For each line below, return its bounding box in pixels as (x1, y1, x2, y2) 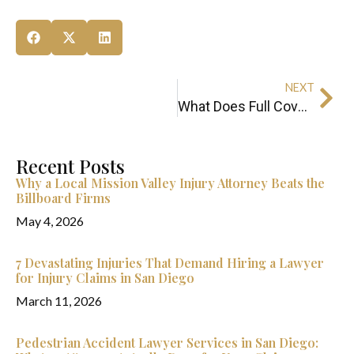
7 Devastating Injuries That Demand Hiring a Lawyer (16, 254, 324, 271)
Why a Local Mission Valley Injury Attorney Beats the (16, 174, 325, 191)
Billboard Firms (16, 189, 111, 206)
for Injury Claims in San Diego (16, 269, 194, 286)
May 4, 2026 (16, 213, 84, 228)
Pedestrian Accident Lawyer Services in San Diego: (16, 333, 318, 351)
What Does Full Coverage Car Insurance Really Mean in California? (297, 97, 307, 115)
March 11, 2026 (16, 292, 102, 308)
